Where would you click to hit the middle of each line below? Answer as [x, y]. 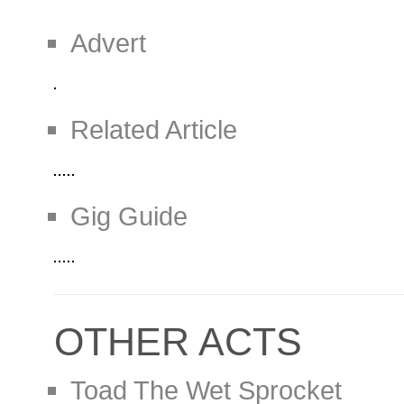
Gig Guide [129, 216]
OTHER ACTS [178, 342]
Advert [108, 43]
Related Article [154, 129]
